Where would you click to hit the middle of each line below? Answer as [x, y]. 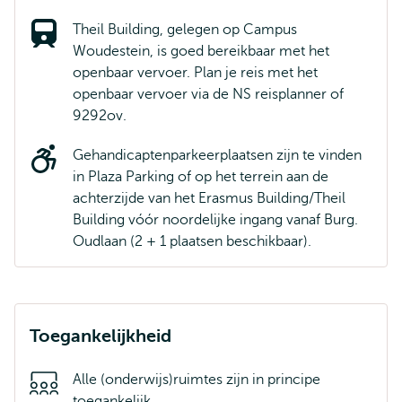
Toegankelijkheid [100, 336]
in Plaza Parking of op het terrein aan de [201, 177]
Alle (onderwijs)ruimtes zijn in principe [197, 380]
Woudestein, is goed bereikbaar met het [201, 51]
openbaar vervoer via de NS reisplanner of [208, 94]
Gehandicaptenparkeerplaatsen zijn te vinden [217, 155]
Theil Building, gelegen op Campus [185, 30]
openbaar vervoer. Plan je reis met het [195, 73]
